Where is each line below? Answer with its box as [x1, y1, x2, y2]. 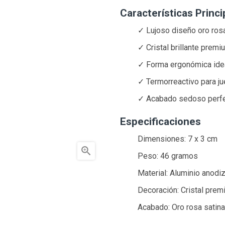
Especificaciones [120, 115, 201, 128]
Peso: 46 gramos [138, 151, 198, 161]
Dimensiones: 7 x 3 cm [138, 134, 218, 144]
